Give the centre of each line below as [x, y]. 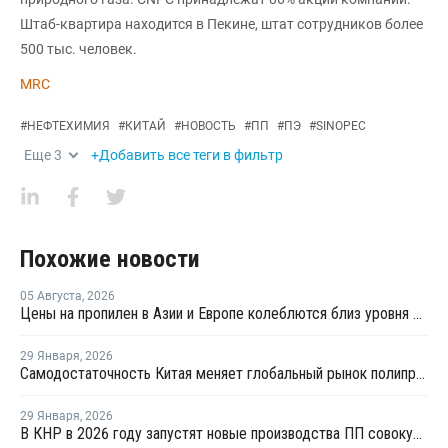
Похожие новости [110, 259]
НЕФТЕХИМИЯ [68, 126]
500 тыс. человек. [78, 49]
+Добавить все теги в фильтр [187, 155]
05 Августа [51, 296]
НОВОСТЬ [208, 126]
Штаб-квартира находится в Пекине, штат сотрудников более [221, 24]
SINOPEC [341, 126]
